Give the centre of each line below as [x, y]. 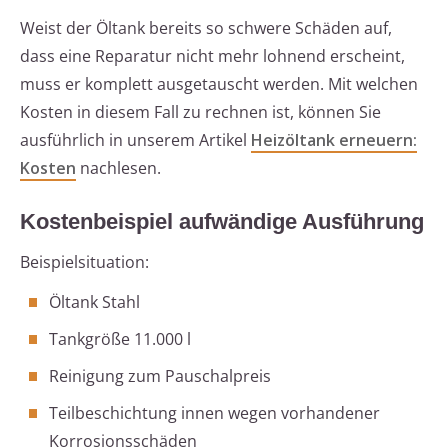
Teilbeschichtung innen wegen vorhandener [214, 413]
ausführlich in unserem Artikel [135, 140]
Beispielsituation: [84, 262]
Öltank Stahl [94, 302]
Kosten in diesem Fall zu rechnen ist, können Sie [200, 112]
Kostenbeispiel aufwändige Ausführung [222, 222]
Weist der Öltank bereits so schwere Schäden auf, [206, 28]
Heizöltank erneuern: [334, 140]
